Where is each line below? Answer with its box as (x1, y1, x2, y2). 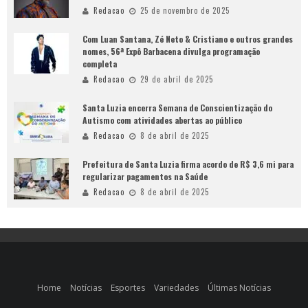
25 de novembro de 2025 (140, 5, 230, 16)
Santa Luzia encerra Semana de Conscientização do (82, 102, 272, 114)
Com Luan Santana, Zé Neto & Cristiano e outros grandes (82, 33, 293, 45)
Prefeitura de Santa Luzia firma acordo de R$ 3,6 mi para (82, 158, 294, 170)
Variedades (154, 282, 199, 294)
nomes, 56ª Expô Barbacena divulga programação (82, 45, 260, 58)
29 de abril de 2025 (140, 74, 213, 85)
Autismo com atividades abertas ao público (82, 114, 242, 126)
